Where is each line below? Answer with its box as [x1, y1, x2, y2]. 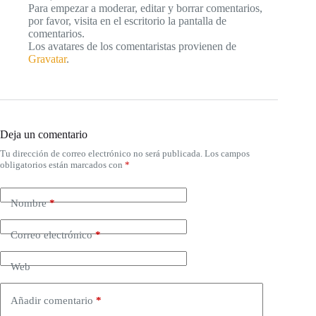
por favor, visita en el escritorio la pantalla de [28, 15, 226, 27]
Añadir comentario [11, 294, 93, 306]
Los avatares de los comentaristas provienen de [28, 40, 236, 52]
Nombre [11, 197, 47, 209]
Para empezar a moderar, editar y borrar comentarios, [28, 2, 262, 14]
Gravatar [28, 53, 66, 65]
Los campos [205, 148, 250, 159]
